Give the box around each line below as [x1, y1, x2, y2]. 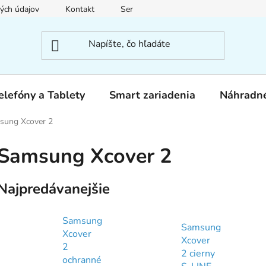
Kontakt [65, 4, 94, 15]
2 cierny [180, 246, 215, 260]
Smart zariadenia [109, 88, 195, 102]
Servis [121, 4, 143, 15]
